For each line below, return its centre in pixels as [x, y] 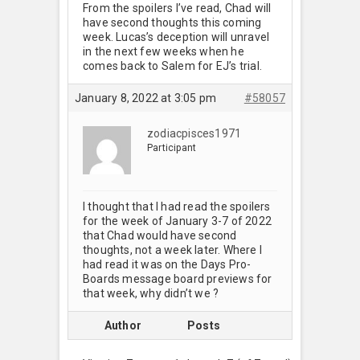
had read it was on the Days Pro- [167, 265]
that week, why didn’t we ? [151, 294]
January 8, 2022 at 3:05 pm [146, 98]
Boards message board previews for [178, 279]
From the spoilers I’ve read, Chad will [177, 8]
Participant [172, 148]
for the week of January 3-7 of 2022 [177, 221]
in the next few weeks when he [164, 52]
